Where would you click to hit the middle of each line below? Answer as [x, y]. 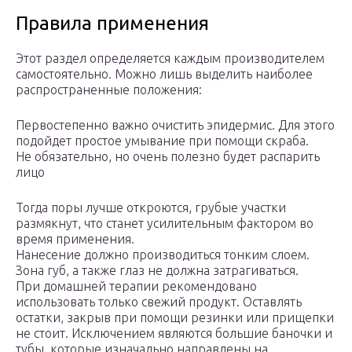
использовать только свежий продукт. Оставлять [159, 302]
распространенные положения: [109, 90]
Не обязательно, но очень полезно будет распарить [168, 157]
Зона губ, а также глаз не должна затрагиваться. [157, 271]
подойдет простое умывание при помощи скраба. [162, 141]
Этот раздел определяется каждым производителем [170, 59]
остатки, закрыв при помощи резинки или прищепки [175, 318]
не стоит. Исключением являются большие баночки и [174, 334]
